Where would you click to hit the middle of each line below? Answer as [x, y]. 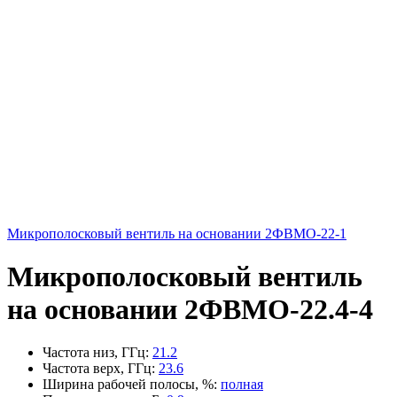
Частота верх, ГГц [97, 369]
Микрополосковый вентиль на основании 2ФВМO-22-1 [177, 233]
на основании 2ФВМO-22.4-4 [190, 309]
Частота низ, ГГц [94, 353]
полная [242, 385]
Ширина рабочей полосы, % [128, 385]
